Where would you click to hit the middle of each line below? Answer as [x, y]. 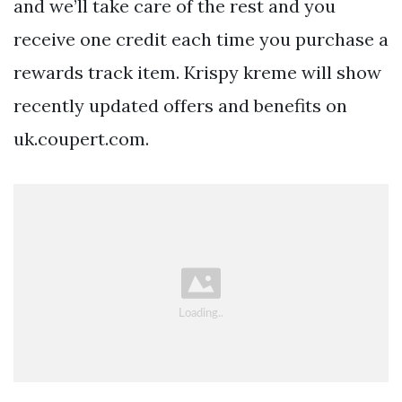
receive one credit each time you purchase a [201, 39]
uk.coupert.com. [81, 139]
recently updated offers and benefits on [180, 106]
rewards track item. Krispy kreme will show [197, 73]
